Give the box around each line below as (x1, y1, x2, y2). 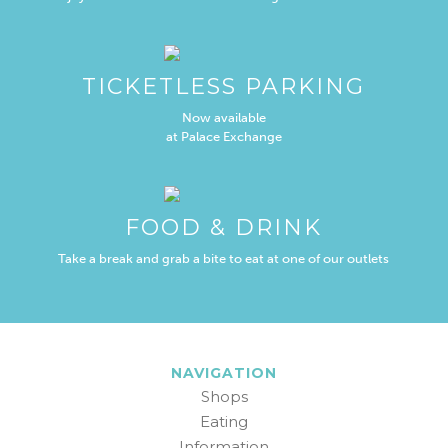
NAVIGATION (171, 363, 277, 382)
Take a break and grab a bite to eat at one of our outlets (58, 250, 390, 266)
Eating (200, 411, 248, 431)
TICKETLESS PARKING (82, 72, 366, 100)
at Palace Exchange (165, 128, 282, 144)
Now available (181, 109, 266, 125)
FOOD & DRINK (125, 213, 323, 241)
